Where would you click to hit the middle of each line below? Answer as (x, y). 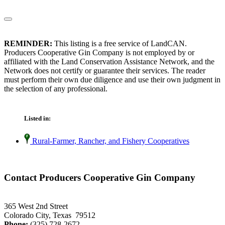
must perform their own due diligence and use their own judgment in (112, 80)
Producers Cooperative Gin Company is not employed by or (99, 53)
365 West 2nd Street (36, 206)
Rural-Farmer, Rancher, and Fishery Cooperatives (110, 141)
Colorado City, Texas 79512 (50, 215)
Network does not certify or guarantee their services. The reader (105, 71)
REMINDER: (28, 44)
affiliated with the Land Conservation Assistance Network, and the (109, 62)
